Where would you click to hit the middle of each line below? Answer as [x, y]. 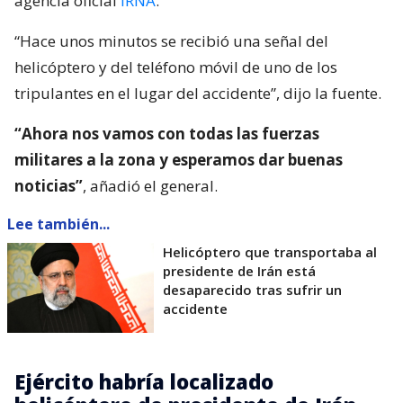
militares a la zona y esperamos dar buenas [179, 159]
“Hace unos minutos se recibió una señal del [171, 40]
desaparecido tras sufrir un [252, 289]
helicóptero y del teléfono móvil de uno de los [176, 67]
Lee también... [58, 224]
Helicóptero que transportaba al [270, 251]
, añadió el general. [150, 185]
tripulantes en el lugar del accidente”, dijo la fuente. [198, 93]
